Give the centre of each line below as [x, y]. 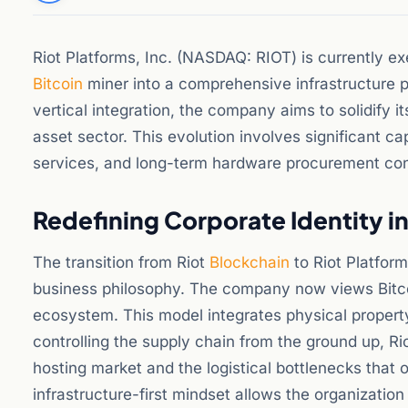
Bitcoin [58, 84]
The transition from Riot [121, 262]
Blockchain [250, 262]
